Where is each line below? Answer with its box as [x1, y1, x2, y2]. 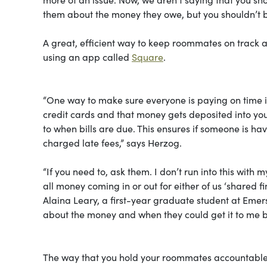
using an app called [43, 49, 132, 63]
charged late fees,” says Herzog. [43, 135, 182, 149]
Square [132, 49, 163, 63]
